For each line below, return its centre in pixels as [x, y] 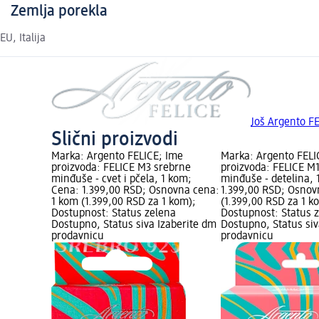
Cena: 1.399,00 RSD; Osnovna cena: [135, 190]
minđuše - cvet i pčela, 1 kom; [121, 179]
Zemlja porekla [59, 11]
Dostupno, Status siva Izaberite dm [134, 225]
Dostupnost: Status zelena [114, 213]
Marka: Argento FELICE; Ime [117, 156]
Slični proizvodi [115, 139]
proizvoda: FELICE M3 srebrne [121, 168]
